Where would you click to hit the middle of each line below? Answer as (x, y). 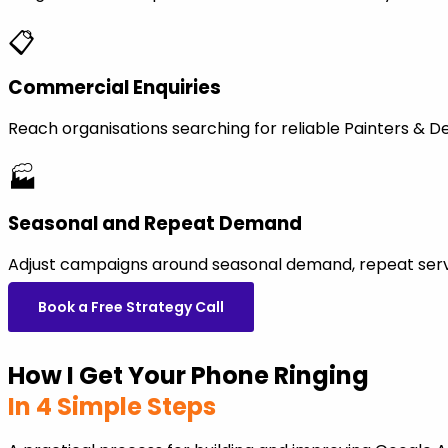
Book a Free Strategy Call (131, 307)
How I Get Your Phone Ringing (188, 375)
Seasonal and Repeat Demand (155, 223)
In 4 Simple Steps (112, 406)
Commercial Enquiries (114, 87)
